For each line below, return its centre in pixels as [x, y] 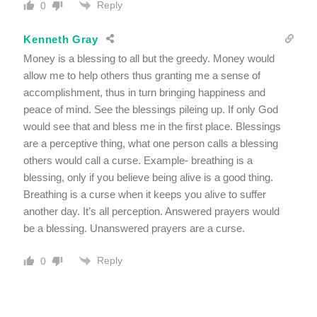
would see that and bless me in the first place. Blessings [152, 127]
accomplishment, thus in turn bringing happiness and [145, 93]
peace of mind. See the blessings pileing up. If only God [151, 110]
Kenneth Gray [61, 39]
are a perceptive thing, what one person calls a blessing [151, 144]
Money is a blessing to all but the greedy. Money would [149, 59]
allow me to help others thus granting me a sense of [142, 76]
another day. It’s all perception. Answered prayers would [152, 212]
